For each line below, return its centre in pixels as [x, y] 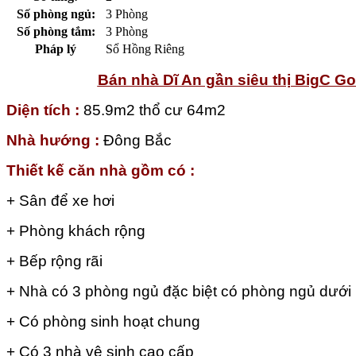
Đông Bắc [135, 141]
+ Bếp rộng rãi [54, 261]
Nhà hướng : [53, 141]
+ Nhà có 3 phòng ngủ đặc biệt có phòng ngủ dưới [179, 292]
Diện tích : [43, 110]
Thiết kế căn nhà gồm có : [101, 171]
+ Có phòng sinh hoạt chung [103, 322]
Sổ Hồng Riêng [145, 49]
